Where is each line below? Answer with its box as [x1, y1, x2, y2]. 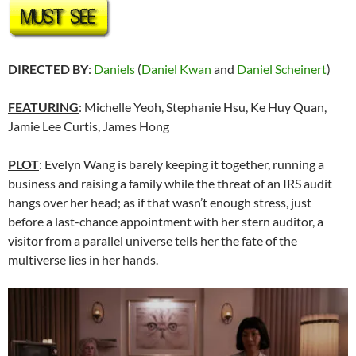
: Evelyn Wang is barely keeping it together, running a [39, 156, 324, 172]
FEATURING [8, 99, 79, 114]
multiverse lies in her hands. [8, 251, 158, 267]
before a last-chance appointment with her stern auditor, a [8, 213, 323, 229]
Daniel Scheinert [237, 60, 327, 76]
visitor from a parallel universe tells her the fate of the [8, 232, 297, 248]
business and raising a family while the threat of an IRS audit [8, 175, 332, 191]
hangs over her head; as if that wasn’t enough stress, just [8, 194, 311, 210]
